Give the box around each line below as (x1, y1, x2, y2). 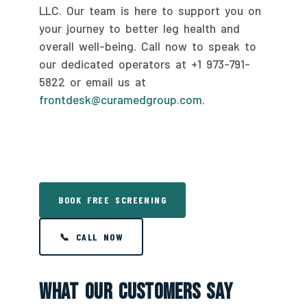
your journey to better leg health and (39, 21, 241, 36)
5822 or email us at (39, 75, 147, 89)
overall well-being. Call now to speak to (39, 39, 257, 53)
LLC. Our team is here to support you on (39, 3, 262, 18)
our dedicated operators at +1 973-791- (39, 57, 251, 71)
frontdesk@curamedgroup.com (39, 93, 203, 107)
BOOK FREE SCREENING (58, 194, 167, 206)
